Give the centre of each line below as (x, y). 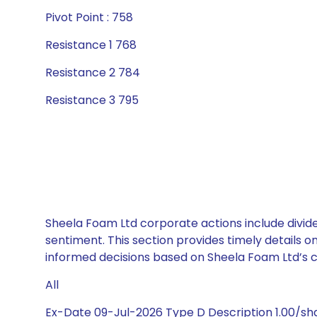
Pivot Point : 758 (89, 17)
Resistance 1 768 (91, 45)
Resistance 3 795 (92, 100)
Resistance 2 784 (93, 73)
